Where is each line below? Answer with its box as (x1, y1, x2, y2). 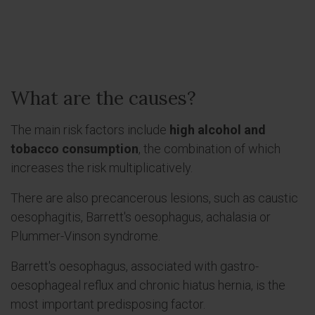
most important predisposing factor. (11, 297, 205, 311)
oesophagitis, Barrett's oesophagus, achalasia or (11, 210, 271, 224)
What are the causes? (11, 86, 196, 110)
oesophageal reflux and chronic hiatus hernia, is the (11, 278, 285, 292)
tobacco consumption (11, 141, 139, 156)
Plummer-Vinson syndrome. (11, 229, 160, 243)
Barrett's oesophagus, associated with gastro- (11, 259, 259, 274)
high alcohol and (169, 122, 266, 137)
